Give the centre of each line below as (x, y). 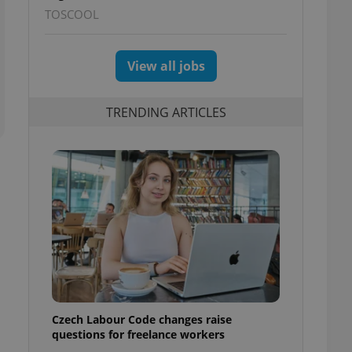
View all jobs (166, 66)
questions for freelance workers (138, 334)
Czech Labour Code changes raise (142, 319)
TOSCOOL (72, 14)
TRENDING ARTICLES (166, 112)
